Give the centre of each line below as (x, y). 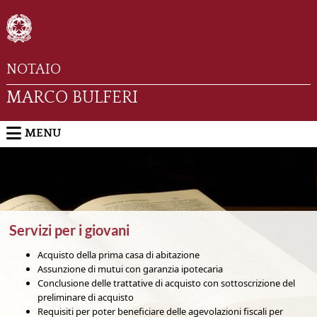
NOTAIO (33, 69)
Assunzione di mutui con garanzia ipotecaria (131, 269)
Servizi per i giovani (70, 230)
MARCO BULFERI (72, 98)
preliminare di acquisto (86, 297)
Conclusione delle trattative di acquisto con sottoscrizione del (167, 283)
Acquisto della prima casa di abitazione (119, 255)
